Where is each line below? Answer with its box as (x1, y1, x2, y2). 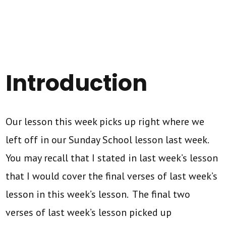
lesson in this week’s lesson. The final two (6, 187, 191, 201)
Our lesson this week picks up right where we (6, 115, 205, 128)
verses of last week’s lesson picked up (6, 205, 172, 219)
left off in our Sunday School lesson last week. (6, 133, 211, 146)
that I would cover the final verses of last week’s (6, 169, 218, 183)
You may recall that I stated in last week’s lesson (6, 151, 218, 164)
